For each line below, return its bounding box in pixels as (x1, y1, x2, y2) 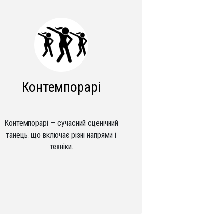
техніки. (49, 142, 73, 151)
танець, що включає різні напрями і (6, 130, 117, 139)
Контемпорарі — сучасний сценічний (4, 118, 118, 128)
